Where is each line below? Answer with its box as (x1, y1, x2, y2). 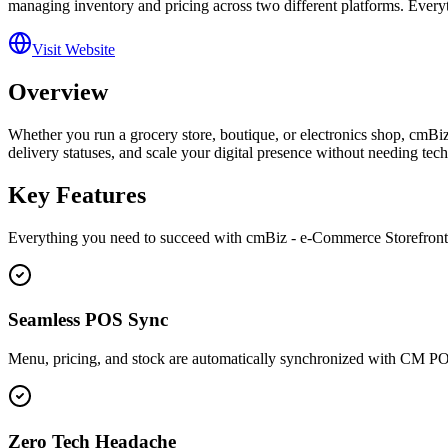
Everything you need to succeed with (8, 228, 246, 246)
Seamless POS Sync (8, 309, 168, 331)
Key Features (8, 181, 146, 208)
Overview (8, 78, 108, 105)
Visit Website (32, 40, 115, 58)
